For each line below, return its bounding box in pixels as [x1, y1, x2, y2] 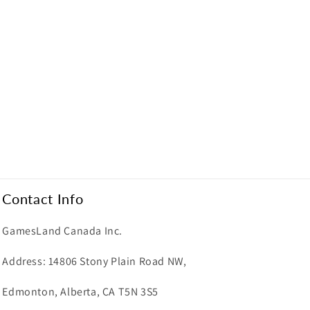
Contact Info [2, 190, 84, 208]
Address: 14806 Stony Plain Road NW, [2, 254, 187, 269]
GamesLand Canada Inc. [2, 224, 122, 239]
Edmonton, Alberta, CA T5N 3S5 [2, 284, 158, 300]
